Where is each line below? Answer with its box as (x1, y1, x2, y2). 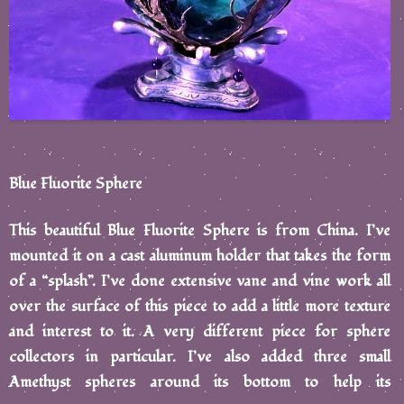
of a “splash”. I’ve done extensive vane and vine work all (9, 270, 390, 291)
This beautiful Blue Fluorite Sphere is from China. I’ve (9, 219, 390, 241)
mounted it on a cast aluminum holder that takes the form (9, 244, 390, 266)
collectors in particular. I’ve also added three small (9, 345, 390, 367)
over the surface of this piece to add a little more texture (9, 295, 390, 317)
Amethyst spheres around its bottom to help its (9, 371, 390, 392)
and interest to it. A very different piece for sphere (9, 320, 390, 342)
